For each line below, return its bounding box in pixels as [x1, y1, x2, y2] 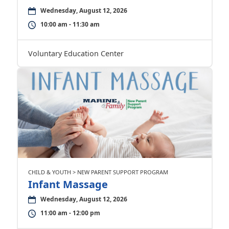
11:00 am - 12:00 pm [40, 209, 100, 217]
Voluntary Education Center [28, 49, 124, 58]
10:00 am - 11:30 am [40, 20, 100, 29]
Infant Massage [28, 177, 108, 191]
